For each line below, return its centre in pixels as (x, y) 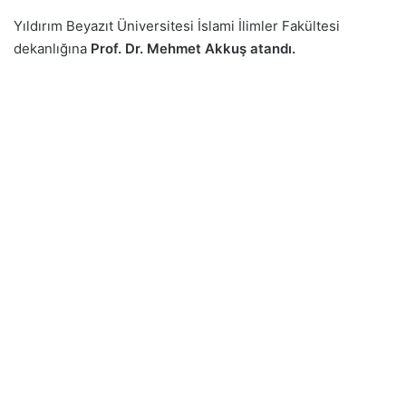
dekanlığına (50, 48)
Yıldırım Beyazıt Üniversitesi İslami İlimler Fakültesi (177, 26)
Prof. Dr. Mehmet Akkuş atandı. (191, 48)
